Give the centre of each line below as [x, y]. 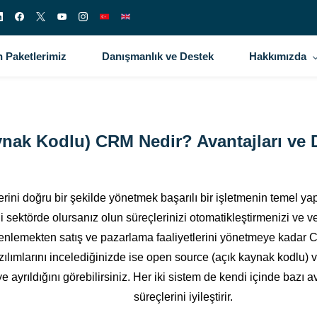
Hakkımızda [277, 56]
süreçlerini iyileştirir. [183, 297]
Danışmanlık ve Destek [157, 56]
